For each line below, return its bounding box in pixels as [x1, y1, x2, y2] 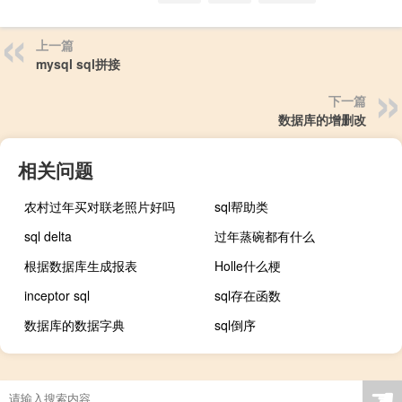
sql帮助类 [214, 197, 269, 215]
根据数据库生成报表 [24, 256, 137, 275]
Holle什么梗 [214, 256, 282, 275]
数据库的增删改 [278, 109, 366, 128]
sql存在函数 [214, 285, 282, 304]
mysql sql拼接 [36, 54, 120, 73]
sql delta [24, 226, 72, 245]
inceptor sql [24, 285, 90, 304]
